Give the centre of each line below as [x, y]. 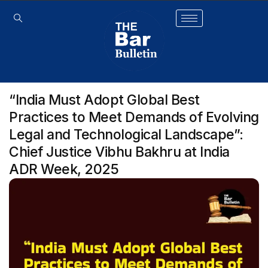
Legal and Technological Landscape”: [126, 135]
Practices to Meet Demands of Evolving [134, 118]
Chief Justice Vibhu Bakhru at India [119, 152]
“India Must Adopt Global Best [104, 100]
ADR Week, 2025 [64, 170]
